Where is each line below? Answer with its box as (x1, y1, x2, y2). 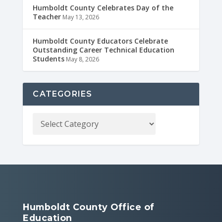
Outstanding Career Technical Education (33, 45, 175, 55)
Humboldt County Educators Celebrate (33, 36, 168, 46)
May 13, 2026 (62, 12, 100, 21)
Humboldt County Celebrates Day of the (33, 2, 174, 12)
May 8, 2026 (66, 55, 100, 63)
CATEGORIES (33, 89, 93, 99)
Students (33, 54, 65, 63)
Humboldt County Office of (23, 201, 155, 212)
